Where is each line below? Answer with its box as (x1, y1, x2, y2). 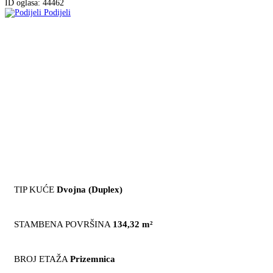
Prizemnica (70, 253, 115, 264)
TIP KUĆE (14, 184, 54, 194)
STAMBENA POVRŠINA (14, 219, 110, 229)
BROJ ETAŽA (14, 253, 68, 264)
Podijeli (44, 7, 71, 17)
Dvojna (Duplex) (57, 184, 122, 194)
